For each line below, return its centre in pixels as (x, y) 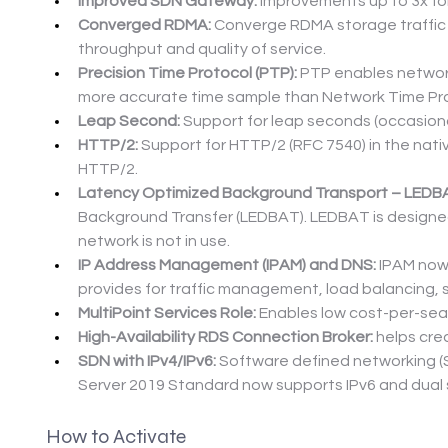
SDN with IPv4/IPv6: (147, 361)
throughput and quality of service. (202, 49)
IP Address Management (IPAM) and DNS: (227, 265)
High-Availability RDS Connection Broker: (225, 337)
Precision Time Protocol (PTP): (187, 73)
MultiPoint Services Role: (167, 313)
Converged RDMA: (144, 25)
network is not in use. (154, 241)
